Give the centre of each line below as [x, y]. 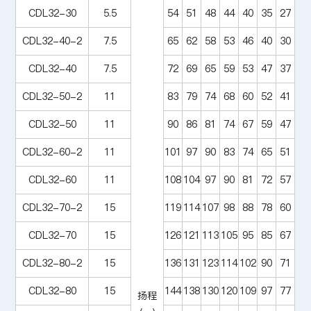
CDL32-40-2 [52, 41]
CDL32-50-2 [52, 96]
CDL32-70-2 [52, 207]
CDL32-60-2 [52, 152]
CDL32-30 [52, 13]
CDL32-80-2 [52, 263]
